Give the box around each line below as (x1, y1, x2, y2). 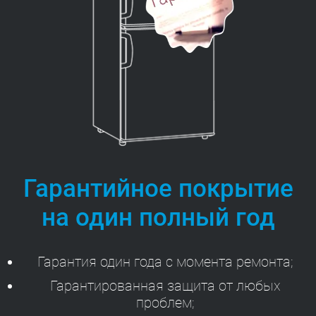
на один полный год (41, 202, 275, 232)
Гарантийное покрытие (23, 174, 293, 203)
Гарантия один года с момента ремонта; (37, 253, 293, 270)
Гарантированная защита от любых (49, 276, 281, 294)
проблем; (135, 293, 195, 311)
